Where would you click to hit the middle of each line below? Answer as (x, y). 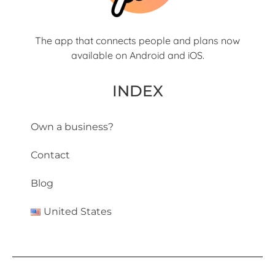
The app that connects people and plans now (137, 40)
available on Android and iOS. (137, 55)
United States (77, 212)
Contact (50, 155)
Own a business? (72, 127)
